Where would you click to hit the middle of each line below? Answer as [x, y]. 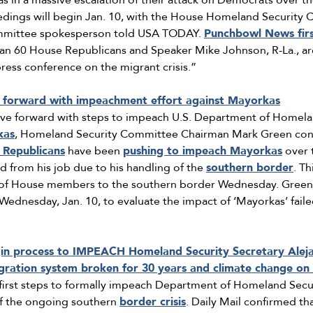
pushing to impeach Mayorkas [203, 151]
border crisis [153, 302]
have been [94, 151]
